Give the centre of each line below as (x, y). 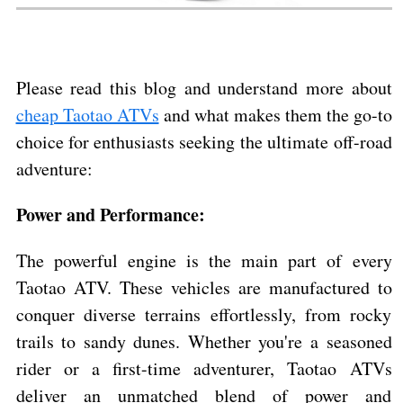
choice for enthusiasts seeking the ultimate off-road (204, 141)
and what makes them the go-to (275, 114)
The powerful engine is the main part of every (204, 260)
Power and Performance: (110, 214)
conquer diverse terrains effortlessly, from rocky (204, 314)
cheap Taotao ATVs (87, 114)
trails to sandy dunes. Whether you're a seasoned (204, 341)
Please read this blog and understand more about (204, 87)
